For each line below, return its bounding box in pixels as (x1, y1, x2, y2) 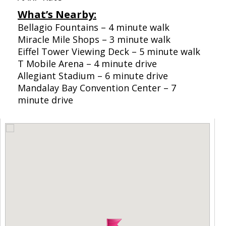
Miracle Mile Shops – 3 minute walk (18, 33, 171, 46)
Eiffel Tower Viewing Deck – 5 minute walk (18, 45, 200, 58)
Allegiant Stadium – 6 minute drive (18, 70, 168, 82)
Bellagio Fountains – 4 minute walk (18, 21, 169, 34)
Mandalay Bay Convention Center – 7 (18, 82, 176, 94)
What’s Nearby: (18, 8, 96, 22)
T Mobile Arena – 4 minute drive (18, 58, 157, 70)
